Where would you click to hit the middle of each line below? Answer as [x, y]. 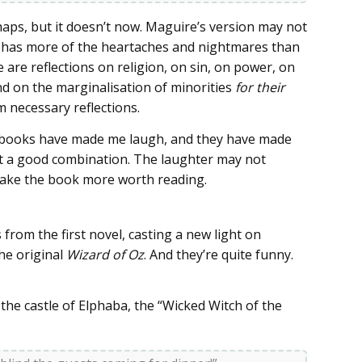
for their [260, 87]
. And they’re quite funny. [219, 254]
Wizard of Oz [105, 254]
